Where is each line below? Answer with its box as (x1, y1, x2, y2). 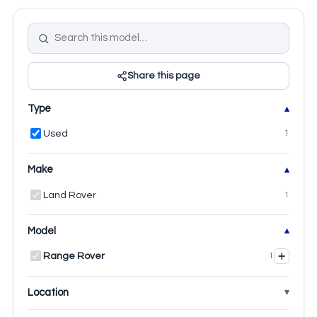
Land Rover (42, 189, 96, 200)
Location (27, 287, 69, 298)
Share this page (127, 71, 200, 81)
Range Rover (42, 250, 105, 262)
